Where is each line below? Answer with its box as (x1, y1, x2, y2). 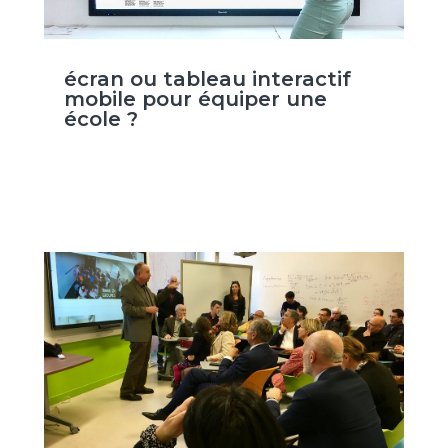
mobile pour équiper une (63, 87, 327, 112)
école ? (63, 107, 138, 132)
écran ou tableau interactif (63, 67, 351, 92)
